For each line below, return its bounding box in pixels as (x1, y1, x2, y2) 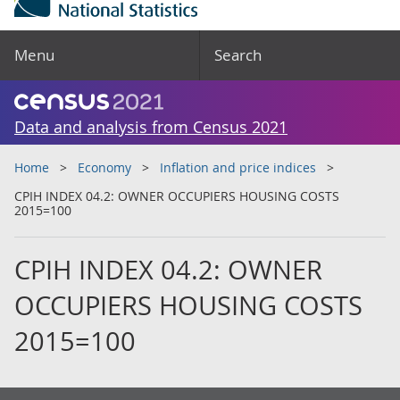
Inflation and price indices (160, 159, 316, 176)
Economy (78, 159, 131, 176)
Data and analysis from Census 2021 (14, 116, 287, 137)
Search (214, 45, 262, 65)
